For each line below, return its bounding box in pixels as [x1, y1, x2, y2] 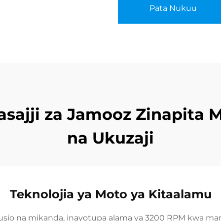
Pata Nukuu [149, 3, 197, 13]
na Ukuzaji [67, 128, 154, 147]
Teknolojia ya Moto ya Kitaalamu [9, 187, 212, 201]
